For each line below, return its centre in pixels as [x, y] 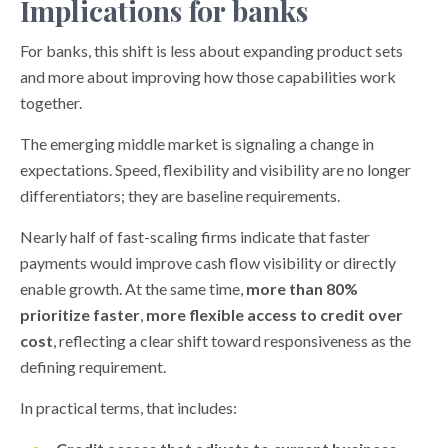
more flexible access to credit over [274, 314]
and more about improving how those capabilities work [208, 76]
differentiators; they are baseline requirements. [180, 195]
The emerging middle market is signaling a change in [197, 143]
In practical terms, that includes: [128, 407]
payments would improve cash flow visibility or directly [208, 262]
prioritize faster [80, 314]
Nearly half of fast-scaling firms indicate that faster [195, 236]
